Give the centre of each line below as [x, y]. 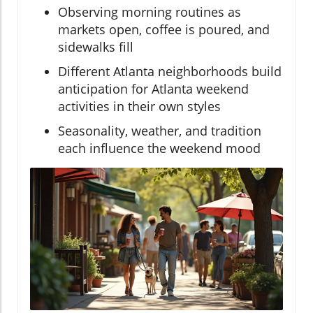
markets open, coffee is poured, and [164, 29]
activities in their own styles [139, 106]
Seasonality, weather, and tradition [160, 130]
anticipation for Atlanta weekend [153, 88]
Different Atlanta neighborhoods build [170, 71]
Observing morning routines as [150, 12]
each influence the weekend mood [159, 148]
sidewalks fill [96, 46]
